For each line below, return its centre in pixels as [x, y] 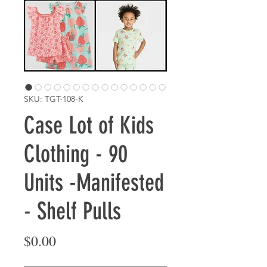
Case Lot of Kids [89, 125]
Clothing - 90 [76, 154]
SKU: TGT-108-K [54, 99]
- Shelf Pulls [72, 211]
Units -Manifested [94, 183]
